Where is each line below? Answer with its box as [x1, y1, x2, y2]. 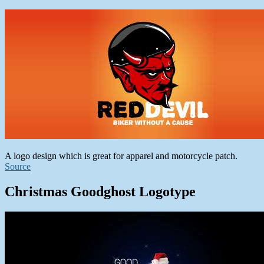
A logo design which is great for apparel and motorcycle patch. [5, 150, 237, 161]
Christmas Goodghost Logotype [5, 183, 196, 199]
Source [5, 161, 31, 171]
